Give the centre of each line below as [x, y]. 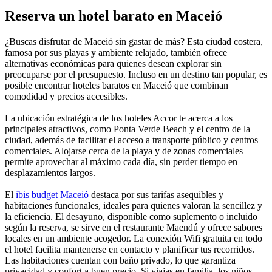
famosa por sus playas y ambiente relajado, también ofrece [116, 53]
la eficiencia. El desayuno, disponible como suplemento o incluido [131, 217]
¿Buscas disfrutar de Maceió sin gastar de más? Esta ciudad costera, [134, 42]
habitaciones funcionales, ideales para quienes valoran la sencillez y [134, 206]
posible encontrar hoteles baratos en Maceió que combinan [117, 86]
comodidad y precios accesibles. [66, 97]
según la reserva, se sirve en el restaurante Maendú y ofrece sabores [134, 228]
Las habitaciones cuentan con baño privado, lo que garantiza [120, 260]
